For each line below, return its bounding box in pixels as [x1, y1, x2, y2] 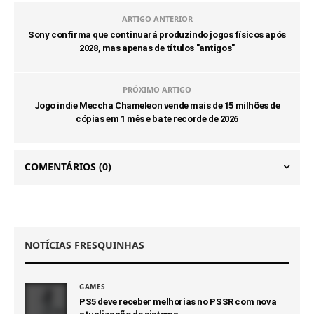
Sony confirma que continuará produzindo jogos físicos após [28, 29, 286, 40]
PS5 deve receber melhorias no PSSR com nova [79, 296, 277, 307]
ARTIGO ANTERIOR [121, 13, 193, 24]
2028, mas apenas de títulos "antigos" [79, 43, 235, 53]
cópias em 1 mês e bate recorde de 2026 [75, 114, 239, 124]
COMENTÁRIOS [25, 160, 99, 173]
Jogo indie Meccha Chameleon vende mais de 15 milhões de [34, 100, 280, 111]
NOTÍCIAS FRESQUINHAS [25, 238, 144, 252]
